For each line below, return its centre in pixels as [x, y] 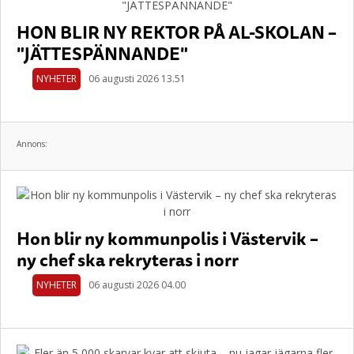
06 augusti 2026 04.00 [137, 285]
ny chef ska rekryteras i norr [128, 260]
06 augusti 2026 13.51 [137, 79]
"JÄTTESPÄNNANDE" [102, 53]
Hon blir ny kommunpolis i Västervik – [168, 238]
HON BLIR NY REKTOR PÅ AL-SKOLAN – [177, 32]
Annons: [32, 144]
